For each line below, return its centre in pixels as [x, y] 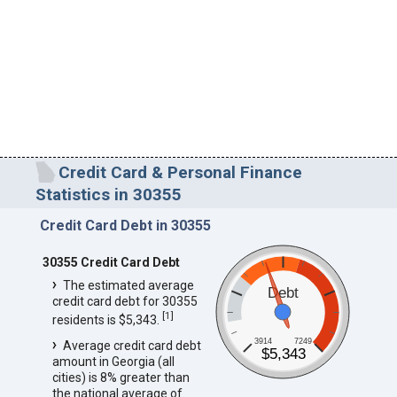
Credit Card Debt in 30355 [125, 225]
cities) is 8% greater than [121, 378]
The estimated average [128, 285]
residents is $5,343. [107, 319]
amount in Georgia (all [113, 362]
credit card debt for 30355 [125, 301]
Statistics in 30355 [109, 194]
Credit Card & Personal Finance [180, 172]
